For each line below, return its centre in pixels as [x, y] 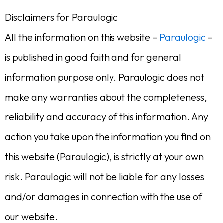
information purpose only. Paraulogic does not [105, 77]
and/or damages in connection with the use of [104, 196]
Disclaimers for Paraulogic [61, 17]
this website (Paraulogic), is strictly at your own [104, 157]
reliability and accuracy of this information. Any [107, 117]
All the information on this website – [82, 37]
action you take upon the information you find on [108, 137]
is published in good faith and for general [93, 57]
